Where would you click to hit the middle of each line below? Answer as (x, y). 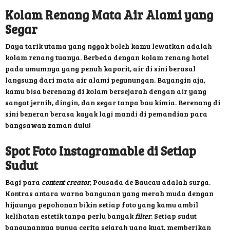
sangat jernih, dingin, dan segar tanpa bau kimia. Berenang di (113, 103)
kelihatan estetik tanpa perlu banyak (70, 216)
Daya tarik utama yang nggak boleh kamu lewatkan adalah (109, 46)
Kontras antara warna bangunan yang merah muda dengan (109, 194)
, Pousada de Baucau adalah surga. (150, 182)
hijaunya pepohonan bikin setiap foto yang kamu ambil (102, 205)
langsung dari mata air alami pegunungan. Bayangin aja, (105, 80)
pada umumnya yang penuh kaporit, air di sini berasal (100, 69)
